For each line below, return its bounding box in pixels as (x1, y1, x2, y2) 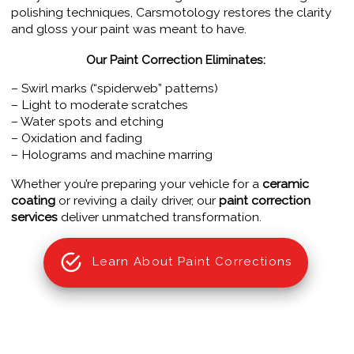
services (11, 209, 58, 224)
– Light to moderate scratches (11, 96, 188, 112)
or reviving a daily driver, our (55, 192, 219, 208)
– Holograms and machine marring (11, 146, 213, 162)
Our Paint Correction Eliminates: (85, 52, 265, 67)
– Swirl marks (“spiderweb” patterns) (11, 80, 218, 96)
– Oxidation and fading (11, 130, 142, 145)
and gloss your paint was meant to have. (11, 21, 247, 36)
